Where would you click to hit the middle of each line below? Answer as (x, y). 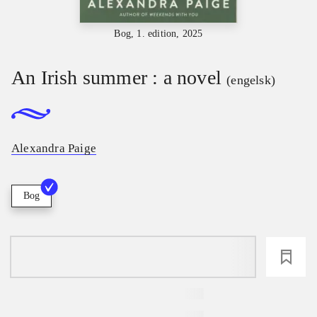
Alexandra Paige (54, 149)
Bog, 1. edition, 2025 (158, 33)
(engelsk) (251, 80)
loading (133, 257)
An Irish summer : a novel (116, 77)
